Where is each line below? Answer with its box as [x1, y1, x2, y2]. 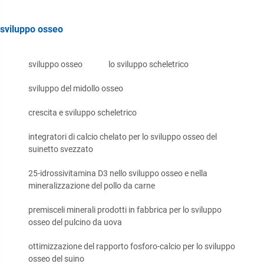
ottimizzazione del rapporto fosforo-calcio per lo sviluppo [28, 242, 235, 252]
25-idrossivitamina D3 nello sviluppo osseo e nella [28, 169, 207, 179]
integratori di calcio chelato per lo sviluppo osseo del [28, 132, 217, 142]
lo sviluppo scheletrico [108, 60, 189, 70]
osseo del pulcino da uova [28, 217, 122, 227]
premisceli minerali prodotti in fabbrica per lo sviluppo [28, 205, 222, 215]
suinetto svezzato [28, 144, 93, 154]
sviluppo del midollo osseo [28, 84, 123, 94]
